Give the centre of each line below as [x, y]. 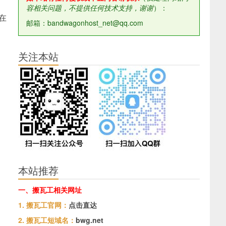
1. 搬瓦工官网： [43, 205]
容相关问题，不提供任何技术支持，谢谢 [90, 8]
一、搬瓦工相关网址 [50, 190]
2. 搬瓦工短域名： [47, 220]
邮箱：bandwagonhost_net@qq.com [86, 23]
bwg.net [90, 220]
